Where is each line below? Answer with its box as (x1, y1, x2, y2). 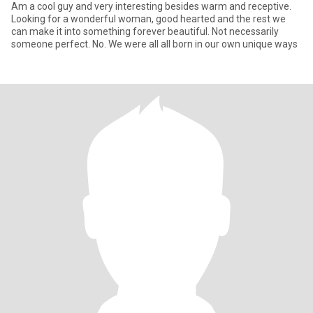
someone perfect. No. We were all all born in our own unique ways (11, 38, 298, 50)
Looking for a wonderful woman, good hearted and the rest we (11, 13, 286, 24)
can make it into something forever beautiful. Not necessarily (11, 26, 279, 37)
